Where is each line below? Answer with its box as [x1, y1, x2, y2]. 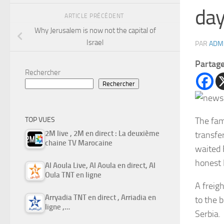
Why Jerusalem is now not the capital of [34, 26, 156, 35]
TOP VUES [25, 115, 55, 124]
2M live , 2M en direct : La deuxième [45, 129, 159, 138]
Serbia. [195, 208, 220, 219]
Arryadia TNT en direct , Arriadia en [45, 193, 156, 202]
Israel [86, 38, 103, 47]
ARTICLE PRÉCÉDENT [64, 12, 125, 19]
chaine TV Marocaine [45, 138, 112, 148]
